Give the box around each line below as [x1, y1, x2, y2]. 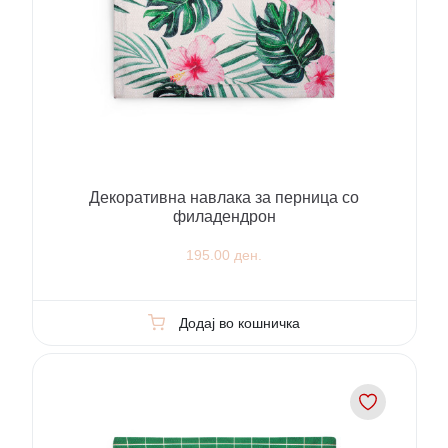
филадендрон [172, 207, 276, 225]
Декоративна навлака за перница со [89, 188, 359, 206]
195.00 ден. [186, 247, 262, 264]
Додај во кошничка [178, 314, 300, 331]
